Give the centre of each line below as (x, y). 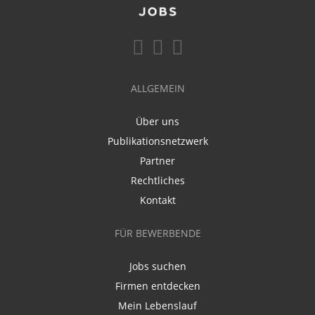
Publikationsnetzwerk (157, 141)
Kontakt (157, 200)
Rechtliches (157, 180)
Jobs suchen (157, 266)
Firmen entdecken (157, 285)
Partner (157, 160)
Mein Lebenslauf (157, 305)
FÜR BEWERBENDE (157, 233)
